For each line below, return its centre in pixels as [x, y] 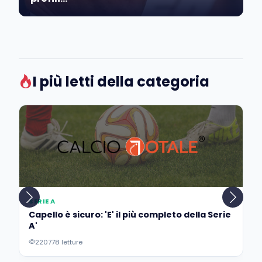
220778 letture [59, 242]
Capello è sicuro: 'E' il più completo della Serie [130, 214]
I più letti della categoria [121, 81]
